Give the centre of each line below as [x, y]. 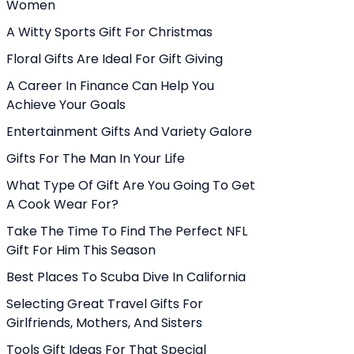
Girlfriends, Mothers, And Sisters [104, 323]
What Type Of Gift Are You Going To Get [131, 185]
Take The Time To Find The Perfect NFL [127, 231]
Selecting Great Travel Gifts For [105, 304]
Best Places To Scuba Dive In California [126, 277]
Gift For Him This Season [81, 250]
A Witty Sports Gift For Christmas [109, 32]
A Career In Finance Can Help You [110, 86]
